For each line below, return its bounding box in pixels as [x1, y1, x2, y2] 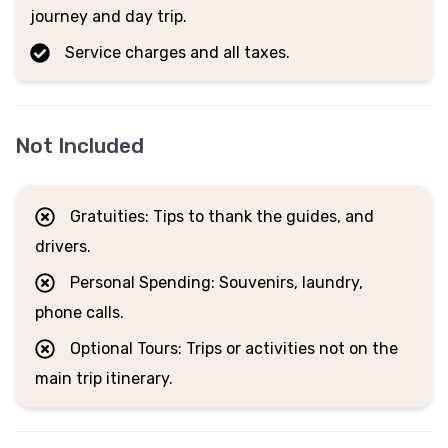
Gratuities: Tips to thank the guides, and [70, 206, 374, 226]
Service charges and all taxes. [65, 42, 290, 62]
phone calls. [35, 302, 124, 322]
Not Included [15, 132, 144, 158]
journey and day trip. [30, 6, 187, 26]
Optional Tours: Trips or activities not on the [70, 338, 398, 358]
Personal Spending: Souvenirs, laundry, [70, 272, 363, 292]
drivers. [35, 236, 91, 256]
